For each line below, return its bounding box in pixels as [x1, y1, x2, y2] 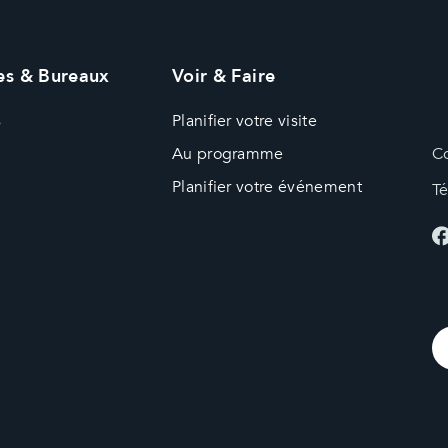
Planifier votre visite [171, 109, 317, 132]
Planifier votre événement [171, 175, 362, 198]
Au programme [171, 142, 284, 165]
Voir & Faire [171, 63, 276, 89]
